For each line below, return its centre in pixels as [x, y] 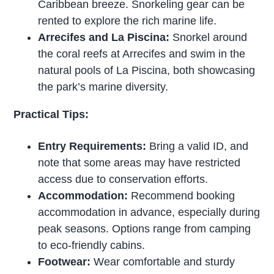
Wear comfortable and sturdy [163, 262]
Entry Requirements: [92, 146]
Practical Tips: [51, 115]
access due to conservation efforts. [123, 180]
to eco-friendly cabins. [92, 246]
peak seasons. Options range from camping [145, 229]
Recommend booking [182, 196]
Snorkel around [210, 38]
